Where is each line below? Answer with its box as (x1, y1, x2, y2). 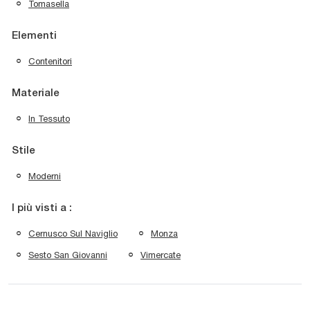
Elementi (12, 31, 57, 42)
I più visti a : (12, 203, 72, 214)
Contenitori (28, 56, 72, 67)
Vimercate (140, 250, 181, 261)
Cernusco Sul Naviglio (28, 228, 118, 239)
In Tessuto (28, 113, 70, 125)
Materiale (12, 89, 60, 99)
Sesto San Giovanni (28, 250, 107, 261)
